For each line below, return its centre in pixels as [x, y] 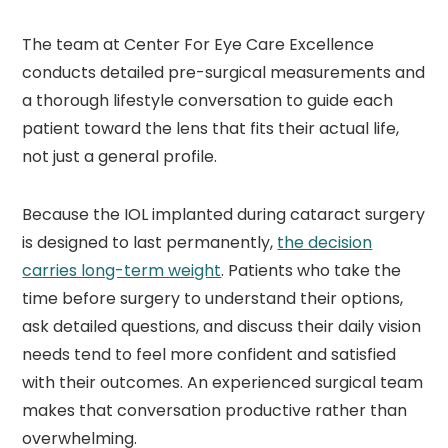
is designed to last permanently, [150, 242]
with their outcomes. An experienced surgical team [223, 382]
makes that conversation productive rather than [215, 410]
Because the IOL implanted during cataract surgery [224, 214]
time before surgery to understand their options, [213, 298]
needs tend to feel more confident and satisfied [209, 354]
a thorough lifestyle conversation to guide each [208, 100]
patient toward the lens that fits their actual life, [211, 128]
